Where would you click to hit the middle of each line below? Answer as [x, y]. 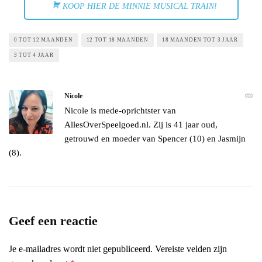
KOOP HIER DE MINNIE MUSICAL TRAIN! [139, 6]
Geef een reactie [53, 221]
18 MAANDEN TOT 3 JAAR [200, 40]
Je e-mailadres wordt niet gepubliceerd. [81, 249]
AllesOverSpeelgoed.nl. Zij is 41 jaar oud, [141, 125]
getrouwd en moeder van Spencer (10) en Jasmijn [155, 139]
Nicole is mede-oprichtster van [120, 111]
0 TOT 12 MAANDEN [44, 40]
